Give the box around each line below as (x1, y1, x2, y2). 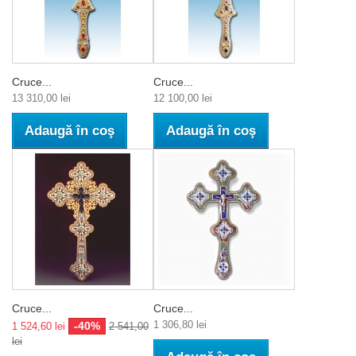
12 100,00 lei (153, 91, 212, 104)
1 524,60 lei (12, 319, 65, 332)
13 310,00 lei (12, 91, 71, 104)
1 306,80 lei (153, 318, 207, 331)
